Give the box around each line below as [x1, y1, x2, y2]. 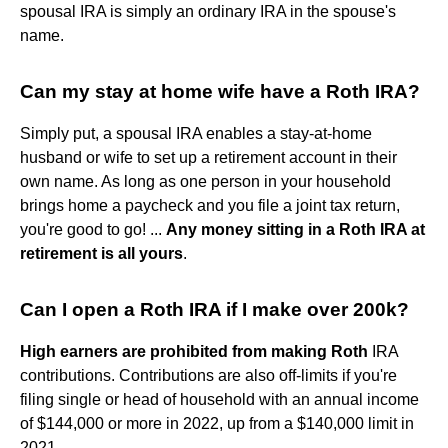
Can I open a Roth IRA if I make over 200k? [20, 298, 409, 320]
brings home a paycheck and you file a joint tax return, [20, 196, 400, 214]
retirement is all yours [20, 244, 183, 262]
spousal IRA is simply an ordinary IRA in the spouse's [20, 2, 396, 20]
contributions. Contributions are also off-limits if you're [20, 366, 397, 384]
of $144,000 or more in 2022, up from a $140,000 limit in [20, 414, 414, 432]
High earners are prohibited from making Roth [20, 342, 368, 360]
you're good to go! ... [20, 220, 166, 238]
